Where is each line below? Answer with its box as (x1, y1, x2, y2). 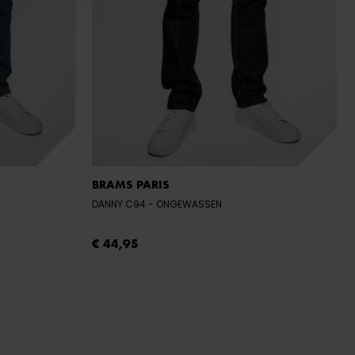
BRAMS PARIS (91, 177, 170, 193)
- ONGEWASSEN (155, 197, 222, 212)
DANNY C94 (91, 197, 148, 212)
